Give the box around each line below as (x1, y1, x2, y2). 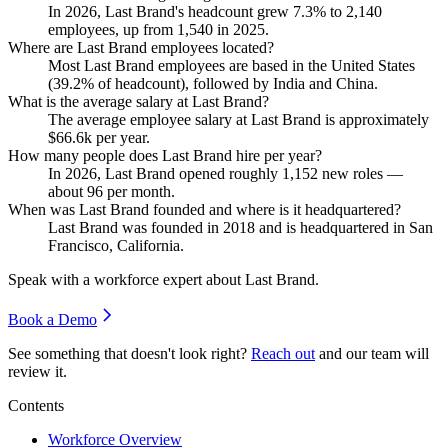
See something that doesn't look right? (8, 344, 247, 362)
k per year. (84, 128, 150, 146)
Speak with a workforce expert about (8, 270, 245, 288)
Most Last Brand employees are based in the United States (48, 56, 415, 74)
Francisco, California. (48, 236, 184, 254)
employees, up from (48, 20, 177, 38)
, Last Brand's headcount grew (97, 2, 293, 20)
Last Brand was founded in (48, 218, 223, 236)
